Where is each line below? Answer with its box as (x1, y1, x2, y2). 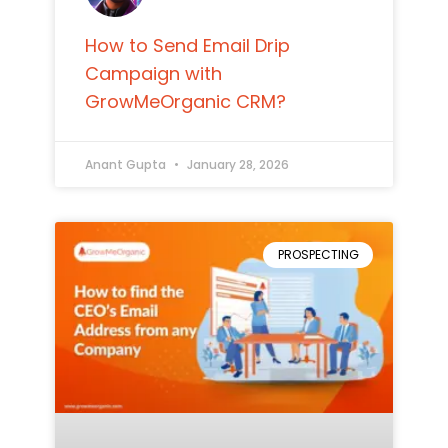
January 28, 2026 (183, 156, 289, 174)
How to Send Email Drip (84, 33, 290, 59)
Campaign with (84, 61, 222, 87)
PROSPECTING (277, 246, 359, 264)
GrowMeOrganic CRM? (84, 89, 286, 115)
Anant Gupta (84, 156, 169, 174)
